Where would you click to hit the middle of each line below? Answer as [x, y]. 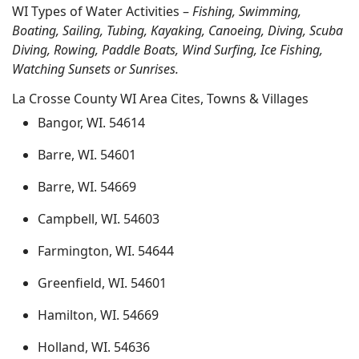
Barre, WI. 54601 [87, 155]
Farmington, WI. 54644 [106, 251]
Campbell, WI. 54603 [99, 219]
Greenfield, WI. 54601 [102, 283]
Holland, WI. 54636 [94, 347]
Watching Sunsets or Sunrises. [95, 69]
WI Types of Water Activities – [102, 11]
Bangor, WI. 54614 [91, 123]
